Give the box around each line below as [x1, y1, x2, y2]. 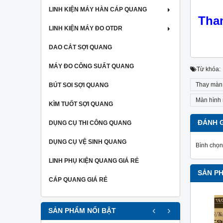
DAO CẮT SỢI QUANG [49, 43, 112, 51]
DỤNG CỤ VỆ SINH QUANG [49, 138, 126, 145]
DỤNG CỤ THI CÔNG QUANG [49, 119, 131, 126]
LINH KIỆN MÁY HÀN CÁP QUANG [49, 5, 147, 13]
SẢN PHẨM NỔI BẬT [48, 207, 116, 215]
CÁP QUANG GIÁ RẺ [49, 176, 108, 183]
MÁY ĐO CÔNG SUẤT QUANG [49, 62, 134, 70]
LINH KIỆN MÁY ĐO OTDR [49, 24, 122, 32]
